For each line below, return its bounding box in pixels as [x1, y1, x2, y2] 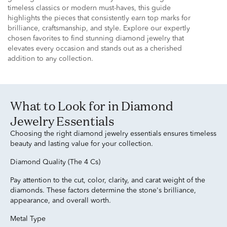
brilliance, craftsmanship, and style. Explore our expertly [8, 25, 190, 32]
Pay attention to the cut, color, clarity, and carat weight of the [10, 177, 205, 184]
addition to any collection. [8, 55, 93, 62]
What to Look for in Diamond [10, 98, 22, 114]
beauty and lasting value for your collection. [10, 140, 153, 147]
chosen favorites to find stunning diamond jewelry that [8, 35, 184, 42]
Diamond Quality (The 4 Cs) [10, 159, 100, 166]
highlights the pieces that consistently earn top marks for [8, 15, 191, 22]
